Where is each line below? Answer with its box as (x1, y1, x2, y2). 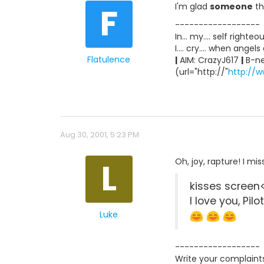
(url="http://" (175, 66, 228, 78)
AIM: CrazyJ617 (177, 54, 241, 67)
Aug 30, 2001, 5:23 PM (60, 129, 139, 141)
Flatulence (87, 53, 130, 65)
